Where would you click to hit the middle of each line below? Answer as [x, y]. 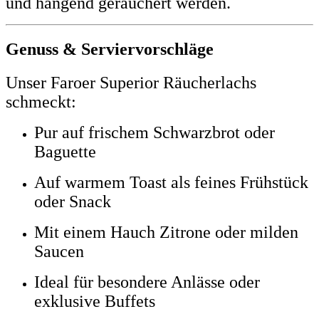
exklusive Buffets [95, 301]
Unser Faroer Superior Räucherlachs [131, 82]
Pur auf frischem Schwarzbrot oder [155, 132]
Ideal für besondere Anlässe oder [147, 282]
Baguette [65, 151]
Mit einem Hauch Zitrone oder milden [166, 232]
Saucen [59, 251]
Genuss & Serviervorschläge [110, 49]
